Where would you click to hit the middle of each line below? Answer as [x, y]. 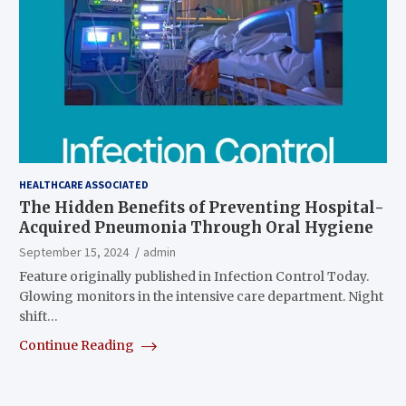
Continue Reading [77, 345]
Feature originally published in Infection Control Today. [193, 276]
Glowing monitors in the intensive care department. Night [201, 296]
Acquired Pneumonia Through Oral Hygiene [196, 227]
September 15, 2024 [73, 251]
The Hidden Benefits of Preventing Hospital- [201, 207]
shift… [38, 316]
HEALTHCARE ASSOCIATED [83, 184]
